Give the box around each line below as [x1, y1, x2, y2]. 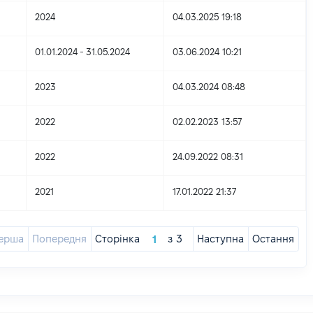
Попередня [32, 233, 87, 245]
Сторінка [95, 233, 140, 245]
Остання [252, 233, 295, 245]
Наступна [197, 233, 245, 245]
